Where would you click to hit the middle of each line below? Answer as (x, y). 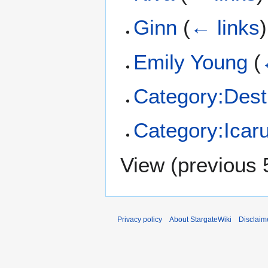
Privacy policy (140, 219)
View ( (149, 165)
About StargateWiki (200, 219)
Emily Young (191, 62)
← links (225, 28)
